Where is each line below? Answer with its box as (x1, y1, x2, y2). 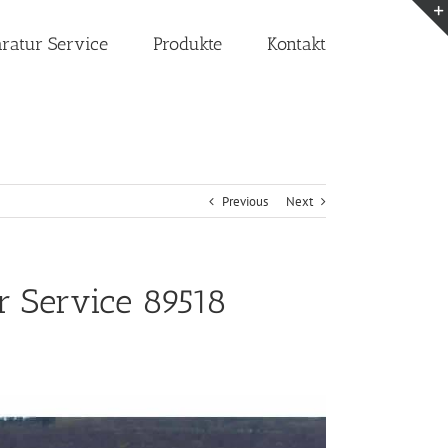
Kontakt (267, 33, 326, 55)
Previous (222, 193, 268, 210)
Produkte (153, 33, 222, 55)
